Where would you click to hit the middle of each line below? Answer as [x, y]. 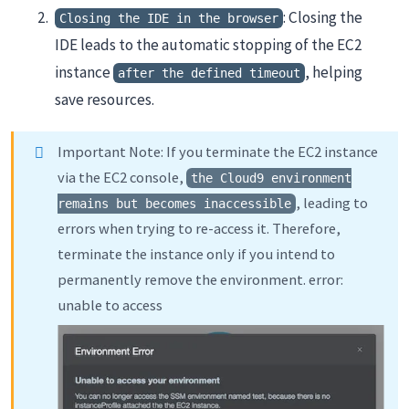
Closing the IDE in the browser [169, 19]
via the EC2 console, [122, 177]
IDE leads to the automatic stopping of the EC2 [209, 45]
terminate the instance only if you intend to [196, 253]
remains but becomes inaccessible [174, 203]
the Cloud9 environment [271, 178]
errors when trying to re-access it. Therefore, [199, 228]
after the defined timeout [209, 73]
